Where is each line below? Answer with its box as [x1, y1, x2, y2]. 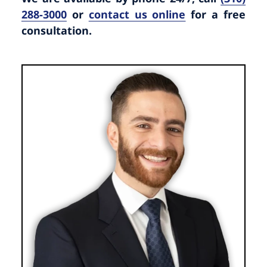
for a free [185, 7, 246, 22]
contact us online [88, 7, 186, 22]
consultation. [21, 23, 92, 38]
